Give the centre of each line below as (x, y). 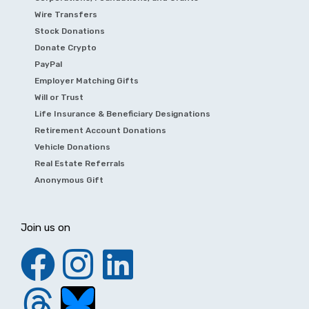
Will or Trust (59, 97)
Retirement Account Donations (100, 130)
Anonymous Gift (69, 180)
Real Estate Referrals (80, 163)
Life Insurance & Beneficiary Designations (122, 113)
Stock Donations (70, 31)
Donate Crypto (66, 47)
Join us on (46, 227)
